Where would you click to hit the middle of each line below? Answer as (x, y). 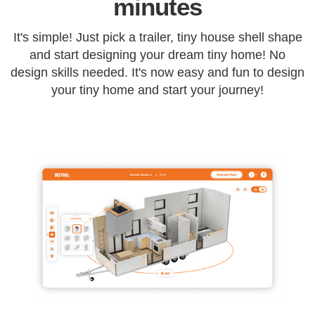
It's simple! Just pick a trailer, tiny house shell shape (157, 37)
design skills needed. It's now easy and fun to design (157, 72)
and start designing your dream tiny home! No (157, 54)
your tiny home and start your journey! (157, 90)
